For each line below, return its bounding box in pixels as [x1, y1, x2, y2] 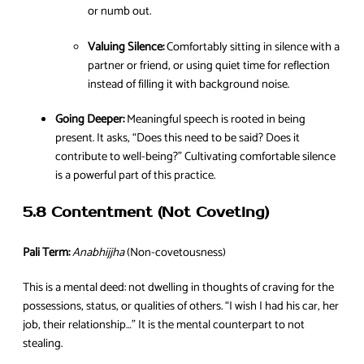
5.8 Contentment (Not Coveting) [23, 203, 269, 222]
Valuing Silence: [88, 37, 164, 57]
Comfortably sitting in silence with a [164, 37, 340, 57]
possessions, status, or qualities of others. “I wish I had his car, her [23, 297, 339, 317]
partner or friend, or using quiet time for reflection [88, 55, 330, 76]
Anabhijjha [72, 242, 124, 262]
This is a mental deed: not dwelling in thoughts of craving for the [23, 278, 334, 298]
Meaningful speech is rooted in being [124, 110, 305, 130]
